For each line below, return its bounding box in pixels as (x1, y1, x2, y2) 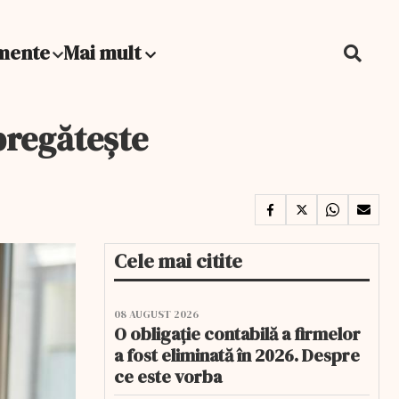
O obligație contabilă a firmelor (114, 322, 361, 346)
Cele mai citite (114, 248, 242, 274)
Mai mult (63, 39, 145, 66)
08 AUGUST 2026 (114, 307, 199, 322)
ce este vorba (114, 364, 222, 389)
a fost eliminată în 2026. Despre (114, 343, 360, 368)
